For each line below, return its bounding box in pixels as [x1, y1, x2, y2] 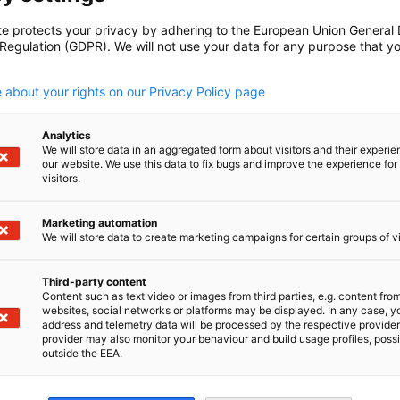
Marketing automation [42, 216, 157, 229]
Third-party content [42, 275, 146, 288]
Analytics [42, 129, 91, 142]
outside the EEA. [42, 346, 122, 360]
